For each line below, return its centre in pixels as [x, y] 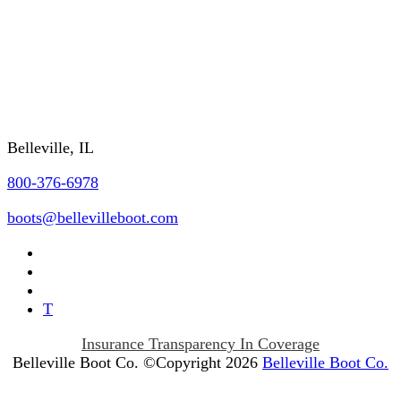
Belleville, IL [51, 147]
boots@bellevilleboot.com [93, 217]
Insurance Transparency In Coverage [200, 343]
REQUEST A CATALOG [90, 68]
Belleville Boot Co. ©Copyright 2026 [137, 362]
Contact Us [52, 108]
